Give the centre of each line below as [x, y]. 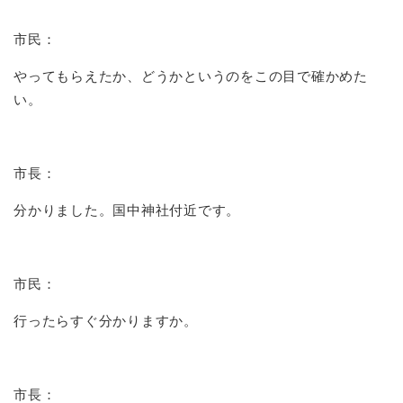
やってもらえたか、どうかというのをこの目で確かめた [191, 76]
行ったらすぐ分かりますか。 [106, 320]
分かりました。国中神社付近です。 [127, 210]
